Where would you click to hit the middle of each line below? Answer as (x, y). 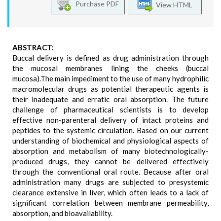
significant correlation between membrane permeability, (110, 203)
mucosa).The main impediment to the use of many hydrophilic (110, 78)
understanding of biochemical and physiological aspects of (110, 141)
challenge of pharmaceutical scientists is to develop (110, 110)
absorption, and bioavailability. (62, 213)
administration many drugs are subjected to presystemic (110, 182)
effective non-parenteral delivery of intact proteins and (110, 120)
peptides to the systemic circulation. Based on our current (110, 130)
